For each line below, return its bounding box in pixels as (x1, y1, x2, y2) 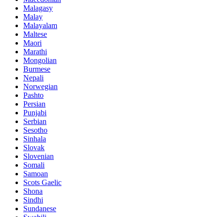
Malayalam (23, 21, 57, 30)
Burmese (23, 65, 50, 74)
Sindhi (23, 196, 43, 204)
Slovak (23, 143, 45, 152)
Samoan (23, 170, 48, 178)
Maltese (23, 30, 47, 39)
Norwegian (23, 82, 58, 91)
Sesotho (23, 126, 47, 135)
